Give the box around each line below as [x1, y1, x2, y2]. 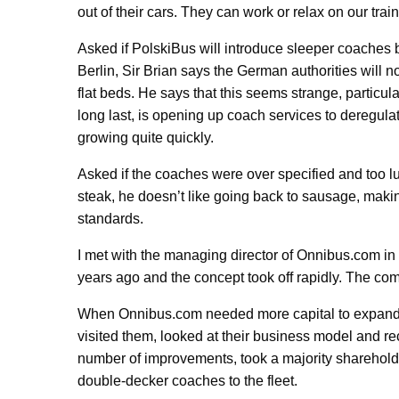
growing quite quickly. [77, 130, 214, 145]
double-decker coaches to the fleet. [77, 373, 297, 388]
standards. [77, 211, 143, 226]
